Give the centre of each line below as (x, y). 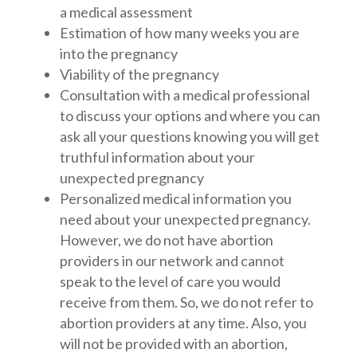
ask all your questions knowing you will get (189, 137)
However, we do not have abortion (166, 240)
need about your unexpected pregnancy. (185, 220)
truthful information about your (157, 157)
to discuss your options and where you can (190, 116)
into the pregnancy (118, 54)
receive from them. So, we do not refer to (186, 302)
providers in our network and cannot (172, 261)
